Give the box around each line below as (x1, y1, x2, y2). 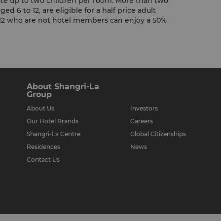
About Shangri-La (27, 82, 99, 91)
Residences (27, 143, 60, 150)
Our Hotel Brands (27, 117, 78, 125)
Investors (130, 105, 158, 112)
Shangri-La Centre (27, 130, 80, 138)
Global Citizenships (130, 130, 186, 138)
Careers (130, 117, 153, 125)
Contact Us (27, 156, 60, 163)
